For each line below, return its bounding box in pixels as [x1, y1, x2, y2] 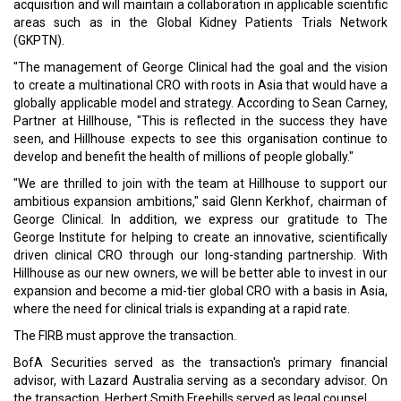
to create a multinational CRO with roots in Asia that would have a [13, 78, 388, 92]
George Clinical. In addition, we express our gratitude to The [13, 212, 388, 226]
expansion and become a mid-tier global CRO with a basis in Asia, [13, 284, 388, 298]
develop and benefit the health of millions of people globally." [13, 149, 354, 164]
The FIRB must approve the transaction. [13, 328, 236, 343]
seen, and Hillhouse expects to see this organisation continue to [13, 132, 388, 146]
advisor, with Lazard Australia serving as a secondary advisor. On [13, 373, 388, 388]
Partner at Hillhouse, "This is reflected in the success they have [13, 114, 388, 128]
